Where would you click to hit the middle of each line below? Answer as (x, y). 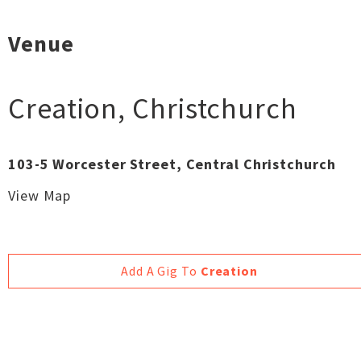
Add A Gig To (161, 271)
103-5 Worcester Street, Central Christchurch (172, 164)
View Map (40, 195)
